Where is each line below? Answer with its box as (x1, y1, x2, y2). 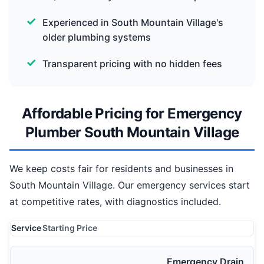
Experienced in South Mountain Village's (42, 16, 223, 28)
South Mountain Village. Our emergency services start (9, 179, 250, 191)
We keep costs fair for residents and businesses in (9, 163, 233, 174)
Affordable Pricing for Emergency (22, 105, 242, 122)
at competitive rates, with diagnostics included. (9, 196, 221, 207)
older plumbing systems (42, 31, 151, 43)
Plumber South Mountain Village (25, 124, 239, 141)
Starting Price (42, 223, 97, 233)
